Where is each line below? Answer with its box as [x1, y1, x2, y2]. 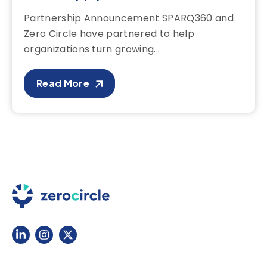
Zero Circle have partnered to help [24, 26, 194, 41]
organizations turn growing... [24, 42, 160, 56]
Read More [36, 76, 89, 89]
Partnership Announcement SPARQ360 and [24, 11, 234, 25]
